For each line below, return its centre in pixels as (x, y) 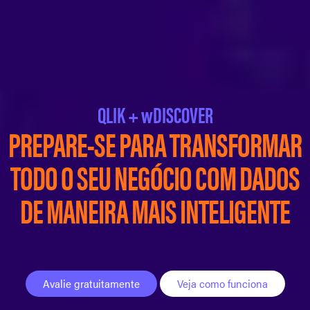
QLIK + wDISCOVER (155, 114)
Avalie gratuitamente (91, 284)
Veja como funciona (222, 284)
